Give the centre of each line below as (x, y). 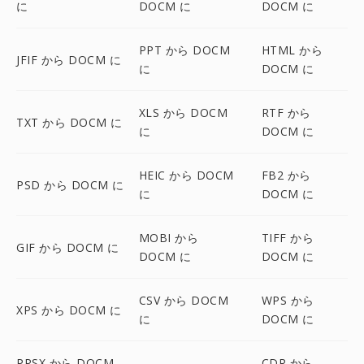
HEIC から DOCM (186, 175)
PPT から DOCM (184, 50)
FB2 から (286, 175)
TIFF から (288, 238)
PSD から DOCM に (70, 184)
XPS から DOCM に (69, 310)
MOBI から (169, 238)
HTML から (292, 50)
